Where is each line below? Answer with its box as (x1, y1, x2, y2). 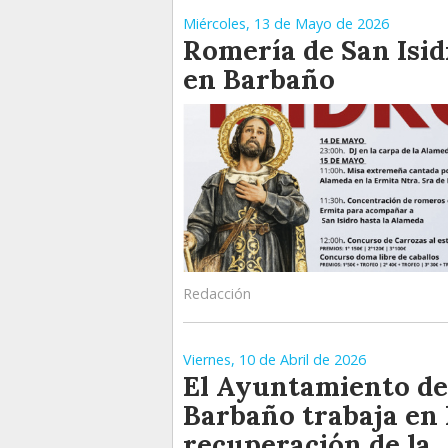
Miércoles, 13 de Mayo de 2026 (183, 14, 389, 34)
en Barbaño (183, 62, 335, 97)
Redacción (183, 284, 251, 304)
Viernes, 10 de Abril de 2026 (183, 350, 366, 370)
